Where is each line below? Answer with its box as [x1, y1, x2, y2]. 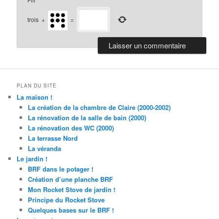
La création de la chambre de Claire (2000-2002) [27, 102, 171, 112]
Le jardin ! [17, 153, 48, 163]
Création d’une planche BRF [27, 174, 113, 184]
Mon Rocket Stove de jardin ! [27, 184, 115, 194]
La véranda [27, 143, 61, 153]
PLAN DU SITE [17, 82, 57, 89]
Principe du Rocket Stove [27, 195, 105, 204]
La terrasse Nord [27, 133, 78, 143]
